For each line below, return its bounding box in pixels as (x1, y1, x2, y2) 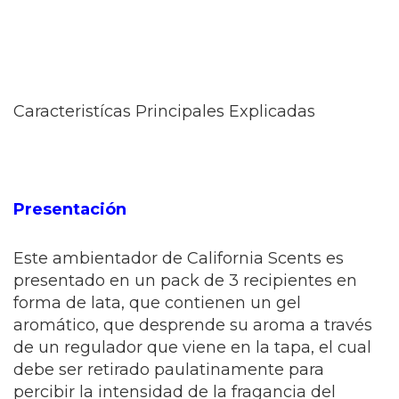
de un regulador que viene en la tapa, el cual (13, 338, 371, 358)
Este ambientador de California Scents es (13, 248, 344, 269)
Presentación (13, 199, 126, 220)
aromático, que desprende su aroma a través (13, 315, 372, 336)
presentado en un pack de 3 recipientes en (13, 271, 357, 291)
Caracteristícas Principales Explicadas (13, 102, 315, 122)
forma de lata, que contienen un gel (13, 293, 301, 313)
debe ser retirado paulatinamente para (13, 360, 324, 380)
